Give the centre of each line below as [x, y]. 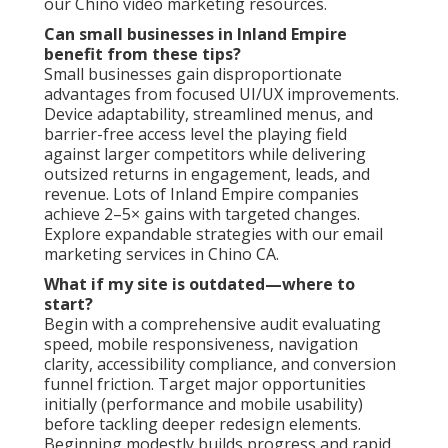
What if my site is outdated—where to [199, 283]
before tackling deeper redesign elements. [202, 423]
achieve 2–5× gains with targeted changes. [202, 213]
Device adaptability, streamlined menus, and [208, 113]
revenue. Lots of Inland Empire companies [201, 193]
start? [68, 303]
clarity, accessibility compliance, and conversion [220, 363]
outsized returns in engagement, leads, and [207, 173]
